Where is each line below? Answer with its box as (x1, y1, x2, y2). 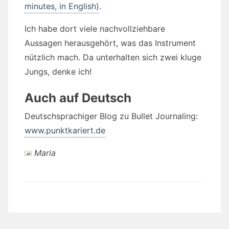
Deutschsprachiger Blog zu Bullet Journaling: (25, 110, 198, 121)
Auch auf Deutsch (25, 90, 131, 105)
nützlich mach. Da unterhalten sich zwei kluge (25, 52, 201, 62)
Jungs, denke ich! (25, 66, 91, 77)
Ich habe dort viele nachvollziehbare (25, 23, 165, 34)
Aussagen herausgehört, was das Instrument (25, 37, 196, 48)
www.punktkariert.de (25, 125, 105, 135)
